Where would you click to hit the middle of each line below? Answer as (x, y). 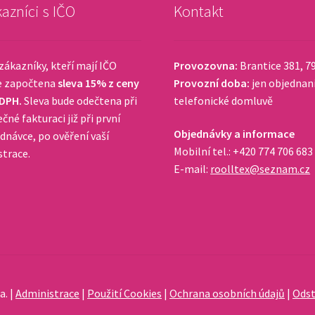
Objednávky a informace (234, 134)
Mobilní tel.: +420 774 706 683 (244, 152)
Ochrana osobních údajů (227, 293)
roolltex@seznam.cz (261, 169)
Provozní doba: (212, 83)
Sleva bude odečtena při (79, 100)
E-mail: (192, 169)
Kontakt (199, 12)
